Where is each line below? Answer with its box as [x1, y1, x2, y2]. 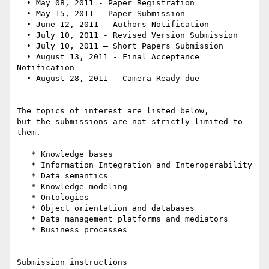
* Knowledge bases [17, 150, 31, 159]
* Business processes [17, 225, 31, 235]
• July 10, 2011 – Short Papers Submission [17, 41, 26, 51]
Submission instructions [17, 258, 127, 267]
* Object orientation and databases [17, 204, 31, 213]
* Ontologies [17, 193, 31, 202]
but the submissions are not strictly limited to [17, 117, 243, 127]
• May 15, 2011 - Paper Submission [17, 9, 26, 19]
